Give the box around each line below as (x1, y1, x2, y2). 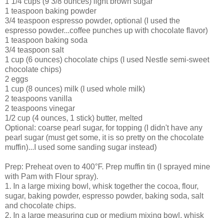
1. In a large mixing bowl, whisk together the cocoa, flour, (5, 182, 199, 191)
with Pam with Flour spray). (5, 172, 98, 181)
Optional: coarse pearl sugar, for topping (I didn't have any (5, 124, 202, 132)
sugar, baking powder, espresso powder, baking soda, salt (5, 192, 203, 200)
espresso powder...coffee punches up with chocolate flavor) (5, 26, 210, 35)
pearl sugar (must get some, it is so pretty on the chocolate (5, 133, 204, 142)
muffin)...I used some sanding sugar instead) (5, 143, 157, 152)
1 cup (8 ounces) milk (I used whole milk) (5, 85, 145, 93)
